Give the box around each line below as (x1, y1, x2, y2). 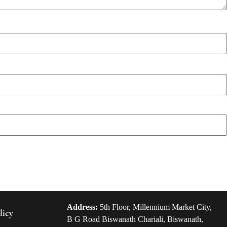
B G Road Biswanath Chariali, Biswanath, (67, 215, 204, 224)
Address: (67, 203, 98, 212)
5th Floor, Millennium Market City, (98, 203, 212, 212)
